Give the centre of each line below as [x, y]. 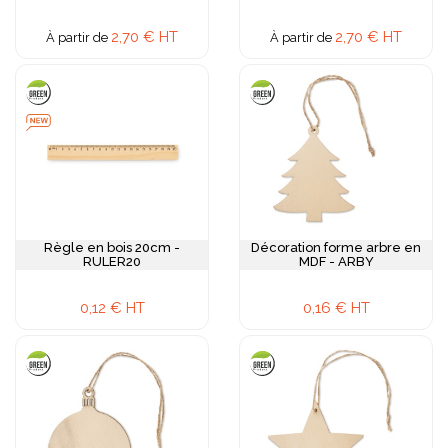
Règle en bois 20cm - [112, 247]
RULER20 [112, 261]
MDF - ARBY [336, 261]
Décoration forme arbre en [336, 247]
